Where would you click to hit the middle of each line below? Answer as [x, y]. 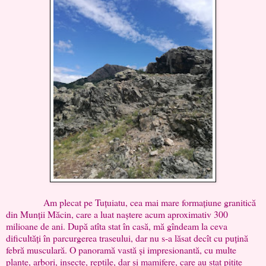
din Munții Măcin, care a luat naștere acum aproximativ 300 [117, 214]
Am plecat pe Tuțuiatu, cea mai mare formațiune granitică [131, 202]
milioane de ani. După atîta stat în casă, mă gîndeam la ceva [117, 226]
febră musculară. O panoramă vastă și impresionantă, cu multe [121, 249]
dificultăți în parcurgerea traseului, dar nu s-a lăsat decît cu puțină [127, 237]
